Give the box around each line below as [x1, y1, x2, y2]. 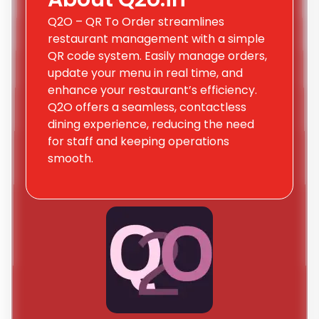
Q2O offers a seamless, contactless [48, 98, 246, 115]
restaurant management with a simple [48, 30, 265, 47]
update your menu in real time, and [48, 64, 243, 81]
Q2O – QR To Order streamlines [48, 13, 224, 30]
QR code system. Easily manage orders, [48, 47, 267, 64]
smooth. [48, 150, 93, 167]
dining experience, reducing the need [48, 115, 254, 132]
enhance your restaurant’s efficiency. [48, 81, 257, 98]
